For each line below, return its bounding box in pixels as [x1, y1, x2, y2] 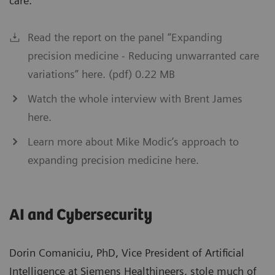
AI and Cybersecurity [9, 206, 152, 225]
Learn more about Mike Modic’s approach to [28, 135, 239, 149]
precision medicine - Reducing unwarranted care [28, 49, 259, 63]
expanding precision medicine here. [28, 153, 199, 167]
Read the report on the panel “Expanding [28, 31, 222, 44]
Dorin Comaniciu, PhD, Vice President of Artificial [9, 246, 244, 260]
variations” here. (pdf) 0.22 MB [28, 68, 175, 81]
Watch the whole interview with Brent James [28, 92, 242, 106]
